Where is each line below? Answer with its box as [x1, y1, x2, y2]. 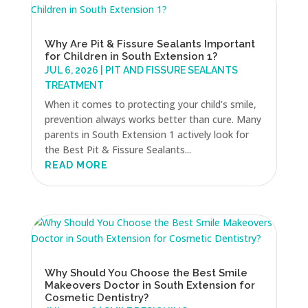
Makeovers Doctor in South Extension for [44, 278, 255, 291]
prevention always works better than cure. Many [44, 112, 261, 126]
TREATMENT [44, 79, 104, 91]
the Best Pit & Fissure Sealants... [44, 142, 191, 156]
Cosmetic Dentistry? [44, 291, 148, 304]
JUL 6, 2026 [44, 64, 98, 76]
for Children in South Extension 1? [44, 49, 217, 63]
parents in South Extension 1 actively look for [44, 127, 249, 141]
